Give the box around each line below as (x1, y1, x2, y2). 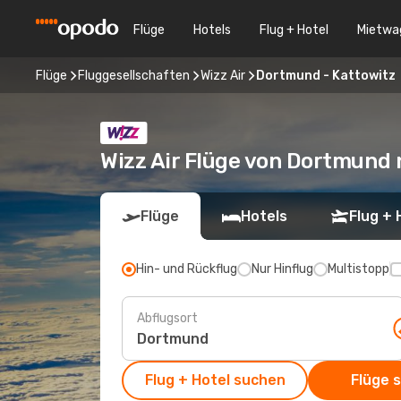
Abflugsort (137, 310, 198, 326)
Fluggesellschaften (78, 67, 190, 83)
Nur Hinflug (252, 261, 313, 277)
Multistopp (328, 261, 389, 277)
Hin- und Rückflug (136, 261, 237, 277)
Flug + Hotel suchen (144, 371, 286, 388)
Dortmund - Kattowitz (256, 67, 396, 83)
